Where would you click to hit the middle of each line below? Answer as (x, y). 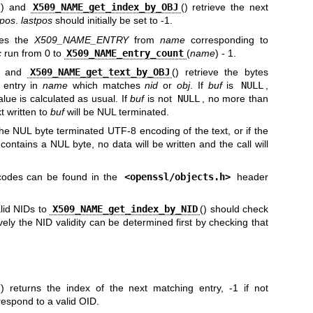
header (251, 176)
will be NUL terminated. (116, 112)
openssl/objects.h (177, 176)
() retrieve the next (225, 7)
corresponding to (227, 39)
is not (160, 99)
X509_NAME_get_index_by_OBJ (106, 7)
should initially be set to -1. (112, 21)
